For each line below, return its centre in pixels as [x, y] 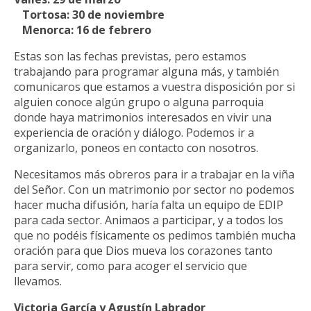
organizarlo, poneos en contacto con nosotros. [136, 148]
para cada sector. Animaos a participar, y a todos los [149, 220]
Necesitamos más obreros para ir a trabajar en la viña [154, 175]
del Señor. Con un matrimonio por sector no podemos [154, 190]
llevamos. [38, 281]
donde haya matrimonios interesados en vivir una [143, 118]
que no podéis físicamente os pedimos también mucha [155, 236]
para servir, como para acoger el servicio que [131, 266]
